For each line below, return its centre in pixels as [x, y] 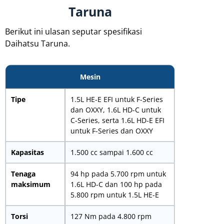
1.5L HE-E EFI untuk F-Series [117, 99]
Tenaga [23, 173]
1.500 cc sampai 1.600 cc [112, 152]
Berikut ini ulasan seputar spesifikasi [73, 31]
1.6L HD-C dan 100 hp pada [116, 184]
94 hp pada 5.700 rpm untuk [118, 173]
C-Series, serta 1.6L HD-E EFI [117, 120]
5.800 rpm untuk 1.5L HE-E [115, 194]
